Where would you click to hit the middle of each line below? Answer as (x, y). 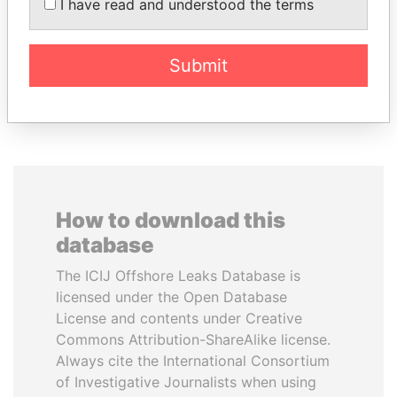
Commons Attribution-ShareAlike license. (193, 339)
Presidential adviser (106, 23)
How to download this (171, 220)
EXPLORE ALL (198, 85)
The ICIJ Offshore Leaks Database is (178, 276)
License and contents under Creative (179, 318)
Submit (198, 65)
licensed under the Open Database (171, 297)
